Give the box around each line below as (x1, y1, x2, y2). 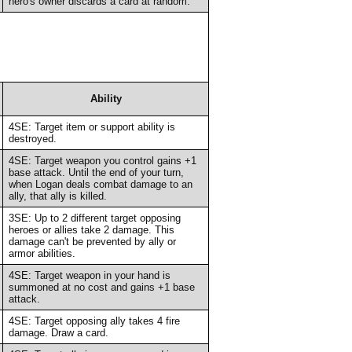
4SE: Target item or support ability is (8, 120, 175, 133)
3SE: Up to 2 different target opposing (8, 211, 181, 224)
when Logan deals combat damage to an (8, 178, 192, 190)
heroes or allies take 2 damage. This (8, 223, 174, 236)
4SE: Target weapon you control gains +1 (8, 154, 196, 167)
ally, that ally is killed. (8, 189, 107, 202)
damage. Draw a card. (8, 326, 108, 339)
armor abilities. (8, 247, 75, 259)
